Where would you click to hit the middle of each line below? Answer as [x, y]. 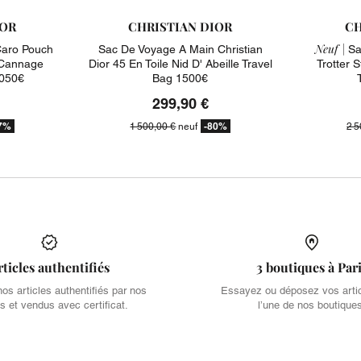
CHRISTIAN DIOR [180, 26]
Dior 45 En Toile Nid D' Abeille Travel [180, 63]
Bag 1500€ [180, 78]
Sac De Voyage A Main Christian [180, 49]
